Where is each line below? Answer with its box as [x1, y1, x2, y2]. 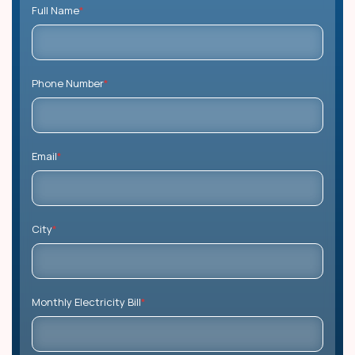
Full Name [32, 3, 79, 18]
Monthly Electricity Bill [32, 295, 141, 310]
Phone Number [32, 76, 104, 91]
